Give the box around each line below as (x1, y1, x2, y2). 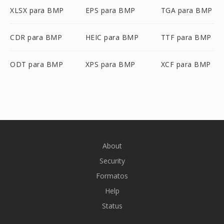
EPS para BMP (85, 5, 135, 15)
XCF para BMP (160, 59, 211, 69)
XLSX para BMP (10, 5, 64, 15)
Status (101, 201, 122, 210)
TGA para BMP (160, 5, 212, 15)
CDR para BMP (10, 32, 62, 42)
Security (99, 156, 125, 165)
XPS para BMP (85, 59, 135, 69)
